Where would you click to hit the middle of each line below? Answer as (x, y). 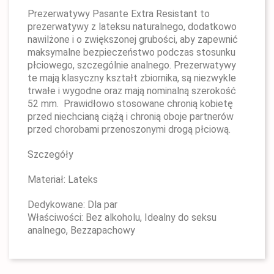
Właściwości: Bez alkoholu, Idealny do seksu (122, 217)
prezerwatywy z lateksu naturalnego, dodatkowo (132, 27)
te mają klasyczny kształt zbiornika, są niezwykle (132, 78)
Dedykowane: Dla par (72, 205)
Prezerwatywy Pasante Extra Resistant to (119, 14)
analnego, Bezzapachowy (81, 230)
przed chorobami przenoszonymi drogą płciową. (129, 129)
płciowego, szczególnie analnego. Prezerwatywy (132, 65)
